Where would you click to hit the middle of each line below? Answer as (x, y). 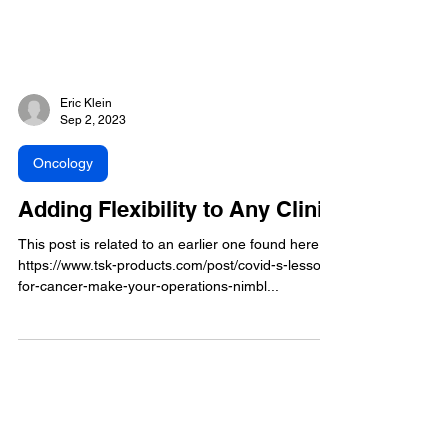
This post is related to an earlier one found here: (170, 288)
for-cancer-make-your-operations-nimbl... (148, 330)
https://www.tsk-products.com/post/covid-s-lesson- (176, 309)
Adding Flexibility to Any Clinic (176, 253)
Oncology (63, 207)
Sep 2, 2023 (93, 163)
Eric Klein (86, 147)
